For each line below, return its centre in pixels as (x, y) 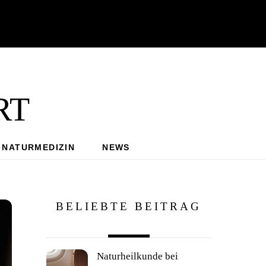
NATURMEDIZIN (39, 147)
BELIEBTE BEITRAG (129, 206)
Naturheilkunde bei (137, 256)
